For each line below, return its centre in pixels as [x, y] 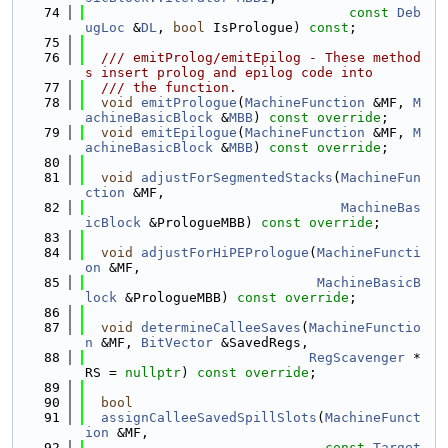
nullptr [153, 372]
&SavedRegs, [261, 342]
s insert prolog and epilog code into [229, 72]
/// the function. [161, 87]
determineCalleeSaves [221, 327]
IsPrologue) [257, 27]
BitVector [177, 342]
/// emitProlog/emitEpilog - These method [253, 57]
